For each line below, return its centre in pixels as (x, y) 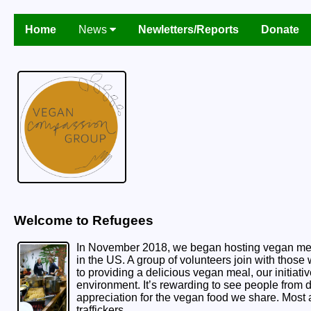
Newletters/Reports (188, 30)
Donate (280, 30)
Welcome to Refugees (84, 221)
